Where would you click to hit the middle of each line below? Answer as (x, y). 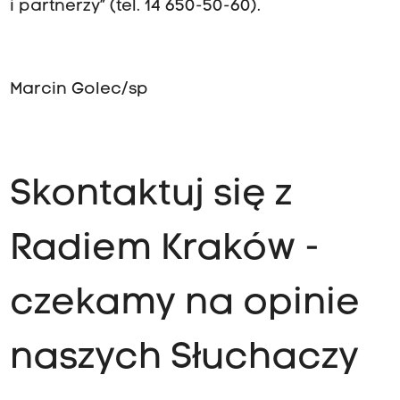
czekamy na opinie (184, 304)
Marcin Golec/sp (79, 89)
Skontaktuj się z (150, 196)
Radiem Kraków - (165, 250)
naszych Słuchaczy (184, 359)
